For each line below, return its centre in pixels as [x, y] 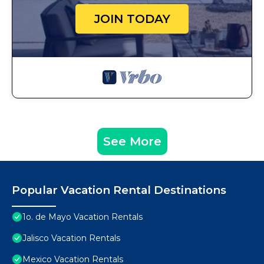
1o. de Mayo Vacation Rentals [82, 217]
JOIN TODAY [132, 19]
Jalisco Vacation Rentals [71, 238]
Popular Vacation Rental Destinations [119, 190]
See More [132, 142]
